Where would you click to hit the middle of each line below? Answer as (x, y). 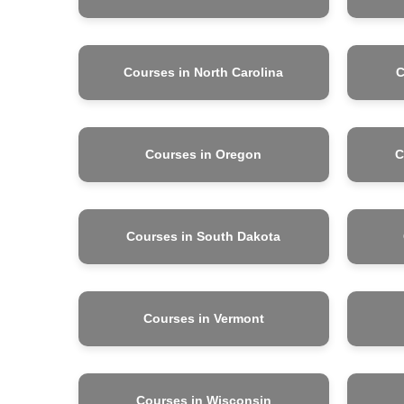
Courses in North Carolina (204, 72)
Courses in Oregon (204, 154)
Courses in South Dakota (204, 236)
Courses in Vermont (203, 318)
